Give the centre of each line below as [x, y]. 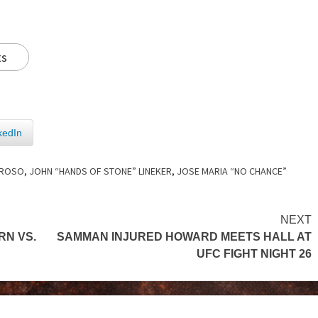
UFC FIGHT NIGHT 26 [254, 253]
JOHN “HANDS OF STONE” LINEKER [100, 171]
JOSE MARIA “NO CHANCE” [232, 171]
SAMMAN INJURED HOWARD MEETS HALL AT [184, 236]
